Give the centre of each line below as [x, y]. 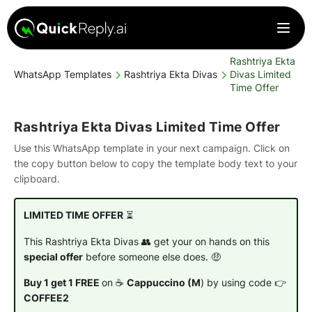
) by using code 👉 [243, 283]
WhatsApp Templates [63, 75]
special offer [53, 257]
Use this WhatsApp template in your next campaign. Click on [152, 148]
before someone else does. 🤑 [151, 257]
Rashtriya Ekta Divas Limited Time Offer [147, 127]
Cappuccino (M [163, 283]
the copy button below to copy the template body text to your [156, 163]
